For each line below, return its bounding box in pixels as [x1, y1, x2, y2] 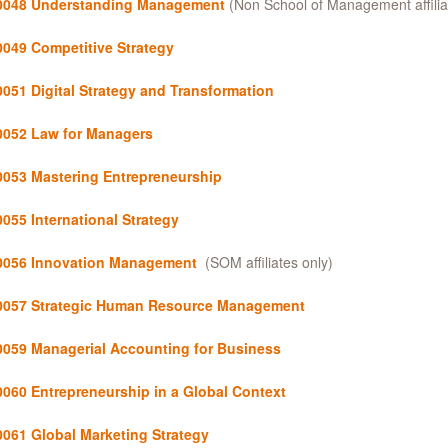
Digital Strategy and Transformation [30, 80, 274, 100]
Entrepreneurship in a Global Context [30, 381, 286, 401]
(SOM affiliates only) [196, 252, 333, 272]
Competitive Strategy [30, 37, 174, 57]
